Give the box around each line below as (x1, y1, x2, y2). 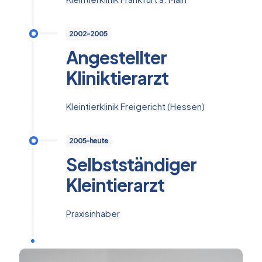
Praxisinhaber (66, 207, 120, 219)
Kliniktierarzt (66, 66, 168, 89)
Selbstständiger (66, 153, 196, 175)
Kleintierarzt (66, 173, 164, 196)
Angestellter (66, 46, 167, 68)
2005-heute (69, 136, 108, 145)
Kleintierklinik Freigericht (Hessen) (66, 100, 205, 112)
